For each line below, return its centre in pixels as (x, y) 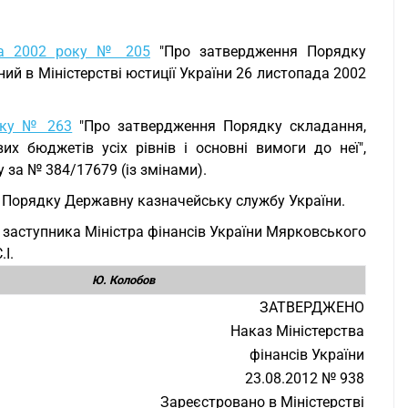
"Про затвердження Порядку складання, (219, 126)
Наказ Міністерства (297, 331)
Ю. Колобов (123, 280)
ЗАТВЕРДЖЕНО (312, 307)
